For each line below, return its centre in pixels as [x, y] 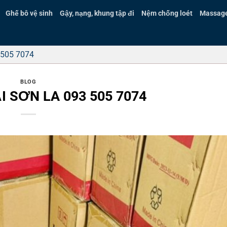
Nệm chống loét [167, 13]
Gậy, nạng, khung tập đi [97, 13]
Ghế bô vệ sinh [29, 13]
